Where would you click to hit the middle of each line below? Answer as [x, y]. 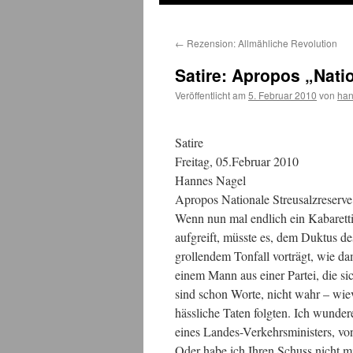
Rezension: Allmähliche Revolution [261, 43]
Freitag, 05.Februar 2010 [237, 161]
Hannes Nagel [210, 180]
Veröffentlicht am [210, 95]
